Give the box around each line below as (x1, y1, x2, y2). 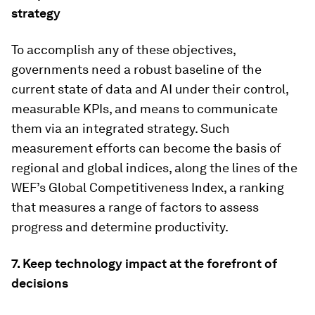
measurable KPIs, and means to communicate (11, 101, 278, 116)
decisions (11, 275, 68, 290)
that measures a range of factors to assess (11, 199, 259, 214)
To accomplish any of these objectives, (11, 41, 236, 57)
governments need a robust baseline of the (11, 61, 262, 77)
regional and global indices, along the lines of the (11, 160, 297, 175)
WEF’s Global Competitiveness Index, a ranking (11, 179, 284, 195)
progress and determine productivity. (11, 219, 229, 234)
